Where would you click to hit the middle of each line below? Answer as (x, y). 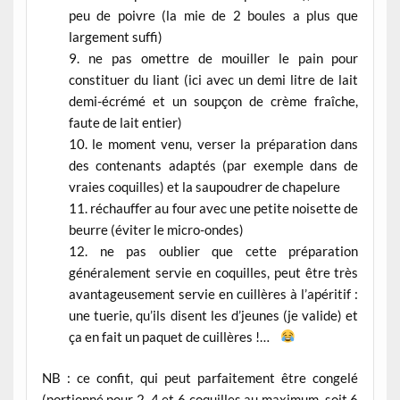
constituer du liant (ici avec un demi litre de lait (213, 79)
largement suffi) (115, 36)
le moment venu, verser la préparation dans (225, 143)
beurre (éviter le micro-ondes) (156, 229)
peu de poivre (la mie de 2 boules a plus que (213, 15)
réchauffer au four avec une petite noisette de (225, 208)
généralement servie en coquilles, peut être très (213, 272)
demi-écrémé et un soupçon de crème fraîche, (213, 100)
